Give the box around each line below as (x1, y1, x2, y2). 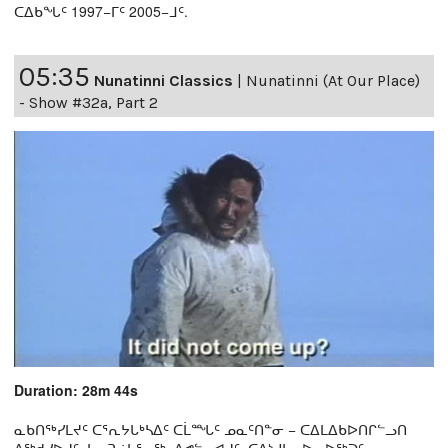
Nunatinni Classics (94, 71, 233, 91)
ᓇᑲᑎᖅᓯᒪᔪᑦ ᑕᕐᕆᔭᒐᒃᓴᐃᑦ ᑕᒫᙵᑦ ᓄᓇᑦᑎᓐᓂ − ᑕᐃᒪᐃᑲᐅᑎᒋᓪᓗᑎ (14, 418, 407, 439)
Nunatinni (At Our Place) (246, 71, 420, 91)
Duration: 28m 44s (14, 379, 138, 400)
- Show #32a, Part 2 (19, 93, 158, 113)
